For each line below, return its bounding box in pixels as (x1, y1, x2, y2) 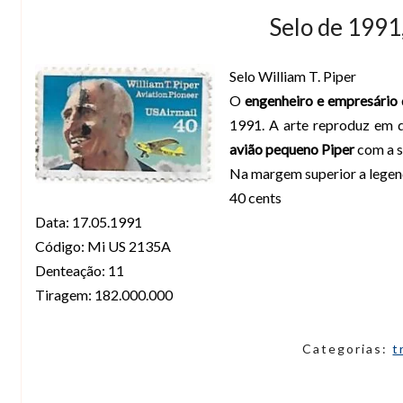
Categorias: (302, 340, 393, 356)
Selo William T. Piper (229, 67, 356, 85)
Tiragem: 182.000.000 (35, 285, 173, 303)
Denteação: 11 (35, 261, 124, 279)
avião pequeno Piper (229, 139, 357, 157)
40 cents (229, 188, 282, 206)
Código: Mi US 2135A (35, 237, 171, 255)
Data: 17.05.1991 (35, 212, 142, 230)
